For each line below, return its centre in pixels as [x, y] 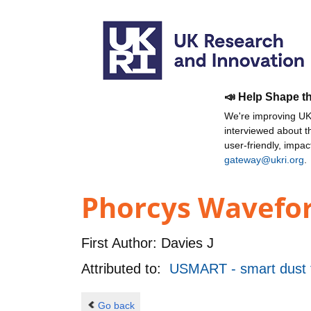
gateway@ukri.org [264, 160]
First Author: [119, 243]
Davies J [185, 243]
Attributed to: [125, 268]
